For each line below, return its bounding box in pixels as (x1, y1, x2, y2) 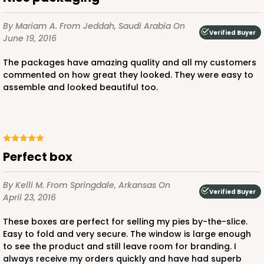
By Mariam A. (3, 20, 60, 32)
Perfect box (10, 148, 72, 166)
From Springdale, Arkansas (47, 179, 159, 192)
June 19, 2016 (3, 32, 57, 45)
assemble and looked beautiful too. (3, 81, 158, 94)
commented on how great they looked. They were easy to (3, 69, 253, 81)
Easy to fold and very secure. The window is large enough (3, 228, 251, 240)
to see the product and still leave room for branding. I (3, 240, 236, 253)
